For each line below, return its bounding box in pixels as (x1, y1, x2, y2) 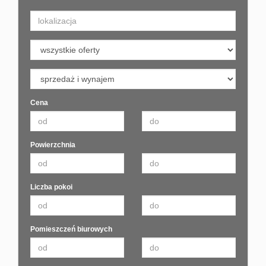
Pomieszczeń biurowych (30, 225, 112, 234)
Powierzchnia (30, 141, 75, 150)
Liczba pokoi (30, 183, 72, 192)
